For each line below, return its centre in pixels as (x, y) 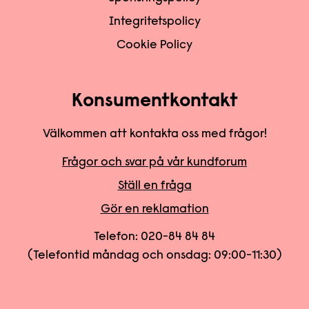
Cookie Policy (154, 45)
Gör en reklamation (154, 209)
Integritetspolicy (154, 22)
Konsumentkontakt (154, 101)
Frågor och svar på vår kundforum (154, 162)
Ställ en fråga (154, 186)
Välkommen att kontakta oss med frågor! (154, 134)
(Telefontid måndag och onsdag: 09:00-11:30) (154, 256)
